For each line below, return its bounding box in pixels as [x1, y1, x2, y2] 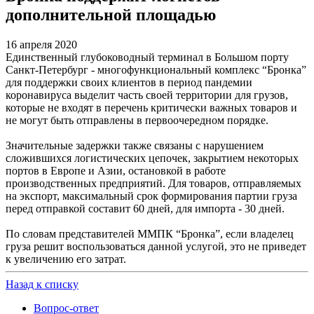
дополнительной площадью [6, 5, 216, 24]
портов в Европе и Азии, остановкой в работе [6, 164, 226, 177]
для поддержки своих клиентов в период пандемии [6, 76, 252, 88]
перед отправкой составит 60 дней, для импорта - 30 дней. [6, 202, 285, 214]
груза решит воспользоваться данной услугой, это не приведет [6, 240, 306, 252]
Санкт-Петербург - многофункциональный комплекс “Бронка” [6, 63, 306, 76]
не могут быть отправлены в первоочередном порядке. [6, 114, 268, 126]
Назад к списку [6, 278, 78, 290]
